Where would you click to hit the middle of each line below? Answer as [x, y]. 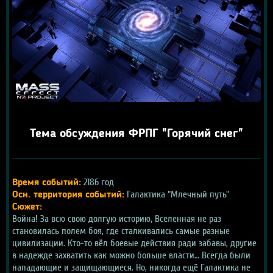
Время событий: [47, 183]
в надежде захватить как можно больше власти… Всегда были [131, 255]
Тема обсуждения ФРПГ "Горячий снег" [136, 134]
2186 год [97, 182]
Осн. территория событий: [68, 195]
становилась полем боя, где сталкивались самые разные [121, 231]
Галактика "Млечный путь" [177, 194]
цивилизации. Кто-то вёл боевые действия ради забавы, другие [134, 243]
